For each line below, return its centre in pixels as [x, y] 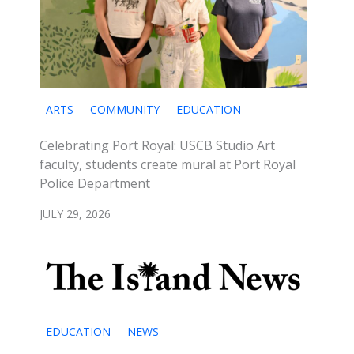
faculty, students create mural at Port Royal [168, 165]
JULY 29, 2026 [75, 214]
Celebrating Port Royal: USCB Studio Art [157, 146]
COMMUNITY [125, 110]
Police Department [95, 184]
